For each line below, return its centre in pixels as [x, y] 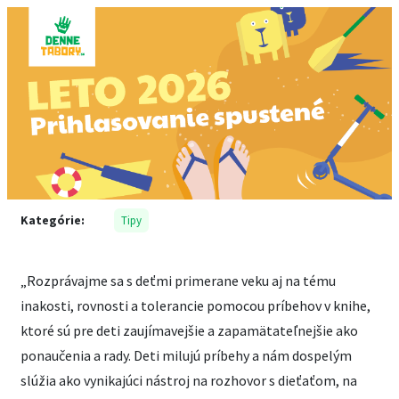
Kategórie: [53, 220]
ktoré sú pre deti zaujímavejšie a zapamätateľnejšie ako [189, 330]
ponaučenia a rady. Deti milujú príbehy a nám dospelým [186, 355]
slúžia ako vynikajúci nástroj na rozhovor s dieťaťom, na [189, 380]
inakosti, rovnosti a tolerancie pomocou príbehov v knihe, [195, 305]
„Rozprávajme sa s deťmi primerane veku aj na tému [178, 281]
